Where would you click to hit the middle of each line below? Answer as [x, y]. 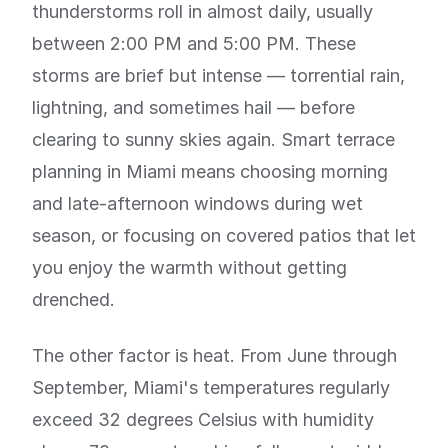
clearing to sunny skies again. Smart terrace [213, 139]
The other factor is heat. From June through [214, 355]
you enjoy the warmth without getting [189, 267]
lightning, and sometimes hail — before [193, 107]
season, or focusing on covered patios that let [224, 235]
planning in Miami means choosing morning [210, 171]
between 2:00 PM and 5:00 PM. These [194, 43]
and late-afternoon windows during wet [197, 203]
